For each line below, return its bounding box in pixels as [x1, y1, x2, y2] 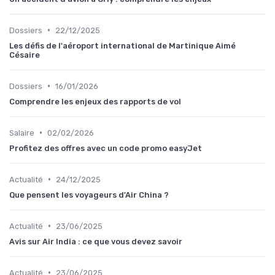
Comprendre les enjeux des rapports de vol [9, 96, 181, 106]
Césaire [9, 50, 40, 60]
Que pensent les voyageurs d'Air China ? [9, 190, 169, 199]
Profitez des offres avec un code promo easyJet [9, 143, 202, 153]
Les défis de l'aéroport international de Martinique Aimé [9, 41, 236, 50]
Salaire [9, 128, 34, 137]
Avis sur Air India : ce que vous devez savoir [9, 236, 182, 246]
